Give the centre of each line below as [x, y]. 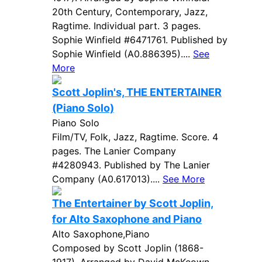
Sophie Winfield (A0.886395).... [123, 54]
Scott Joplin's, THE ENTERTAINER [137, 92]
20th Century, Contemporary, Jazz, [130, 12]
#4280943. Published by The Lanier [131, 165]
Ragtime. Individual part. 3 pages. [126, 26]
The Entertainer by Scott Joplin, [133, 203]
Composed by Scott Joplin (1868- [128, 248]
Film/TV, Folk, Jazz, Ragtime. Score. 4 [135, 137]
